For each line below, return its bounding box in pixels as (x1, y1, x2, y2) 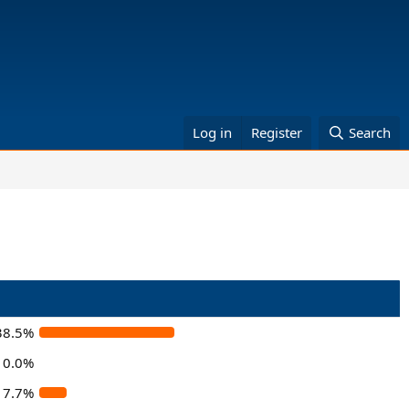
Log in (193, 123, 233, 142)
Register (251, 123, 303, 142)
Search (349, 123, 391, 142)
